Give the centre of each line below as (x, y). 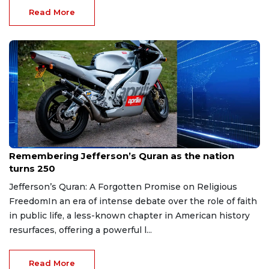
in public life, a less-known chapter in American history (129, 215)
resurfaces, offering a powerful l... (80, 230)
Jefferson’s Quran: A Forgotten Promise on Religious (123, 186)
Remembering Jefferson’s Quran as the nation (122, 156)
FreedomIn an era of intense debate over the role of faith (133, 201)
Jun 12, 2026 (29, 144)
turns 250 (32, 168)
